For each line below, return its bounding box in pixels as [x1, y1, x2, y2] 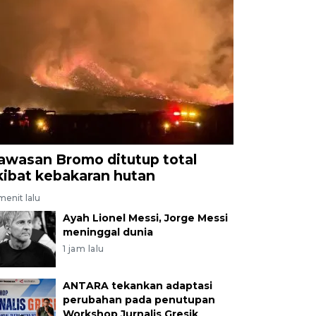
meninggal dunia [62, 225, 153, 238]
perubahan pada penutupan [62, 293, 215, 306]
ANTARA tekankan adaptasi [62, 279, 212, 292]
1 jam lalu [62, 243, 104, 254]
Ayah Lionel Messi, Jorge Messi [62, 211, 228, 224]
